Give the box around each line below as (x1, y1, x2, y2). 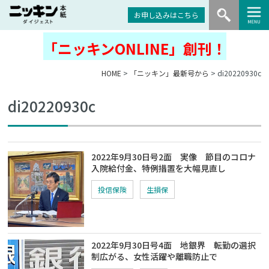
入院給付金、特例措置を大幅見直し (91, 162, 226, 174)
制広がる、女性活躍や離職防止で (91, 250, 218, 263)
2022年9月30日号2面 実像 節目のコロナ (91, 151, 256, 163)
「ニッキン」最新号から (129, 68, 209, 78)
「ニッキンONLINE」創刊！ (43, 38, 226, 59)
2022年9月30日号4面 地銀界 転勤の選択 (91, 239, 256, 252)
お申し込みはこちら (134, 10, 199, 20)
